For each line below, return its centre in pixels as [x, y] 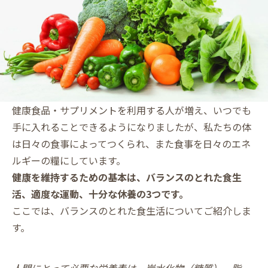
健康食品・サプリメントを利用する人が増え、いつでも [132, 110]
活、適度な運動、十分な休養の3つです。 [100, 194]
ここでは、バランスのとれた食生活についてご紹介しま [132, 210]
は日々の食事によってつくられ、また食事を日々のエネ [131, 143]
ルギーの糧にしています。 [69, 160]
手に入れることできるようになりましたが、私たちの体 [132, 127]
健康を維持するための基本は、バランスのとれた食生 [127, 177]
